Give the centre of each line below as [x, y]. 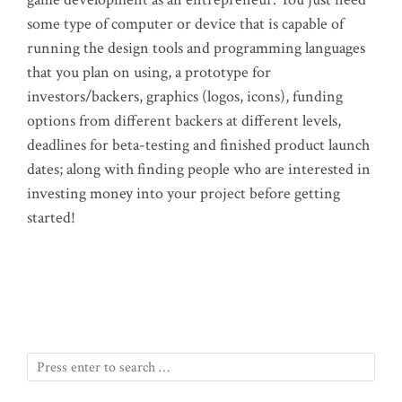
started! [51, 218]
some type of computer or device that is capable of [185, 24]
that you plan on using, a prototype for [149, 73]
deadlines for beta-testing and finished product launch [198, 145]
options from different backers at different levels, [184, 121]
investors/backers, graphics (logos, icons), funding [185, 97]
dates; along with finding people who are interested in [199, 170]
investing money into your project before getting [184, 194]
